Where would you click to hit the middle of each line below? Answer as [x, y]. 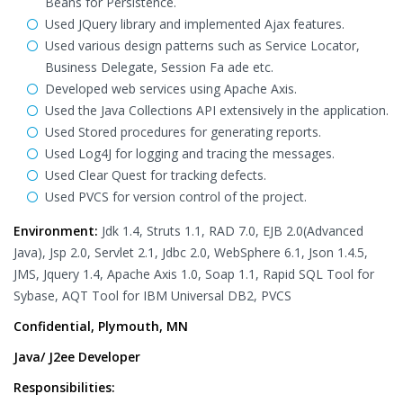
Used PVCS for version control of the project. [176, 197]
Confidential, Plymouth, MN [101, 326]
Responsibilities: [64, 387]
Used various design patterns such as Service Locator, [202, 45]
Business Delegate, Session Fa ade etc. [159, 67]
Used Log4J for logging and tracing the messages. [190, 153]
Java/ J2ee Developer [77, 357]
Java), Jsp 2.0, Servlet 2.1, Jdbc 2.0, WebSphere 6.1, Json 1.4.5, [191, 252]
